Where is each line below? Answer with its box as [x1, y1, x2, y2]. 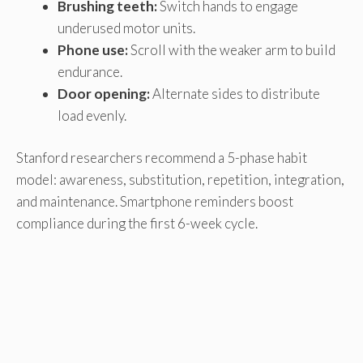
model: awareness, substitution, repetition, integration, [16, 171, 344, 189]
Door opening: [58, 84, 150, 102]
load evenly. [58, 106, 126, 124]
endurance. [58, 62, 122, 80]
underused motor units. [58, 19, 195, 36]
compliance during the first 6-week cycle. [16, 215, 258, 233]
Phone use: [58, 41, 128, 58]
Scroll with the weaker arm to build [128, 41, 335, 58]
